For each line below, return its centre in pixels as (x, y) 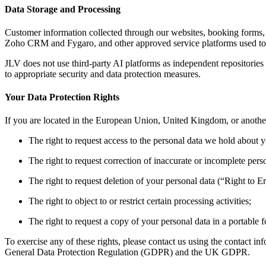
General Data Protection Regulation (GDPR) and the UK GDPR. (127, 252)
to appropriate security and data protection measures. (103, 74)
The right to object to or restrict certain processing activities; (140, 201)
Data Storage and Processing (63, 9)
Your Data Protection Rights (62, 97)
